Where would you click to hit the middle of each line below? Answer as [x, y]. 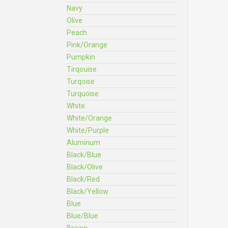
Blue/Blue [82, 216]
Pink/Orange [87, 45]
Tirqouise [82, 69]
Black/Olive [85, 167]
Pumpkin [81, 57]
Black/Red [83, 179]
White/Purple [88, 130]
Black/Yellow [88, 191]
